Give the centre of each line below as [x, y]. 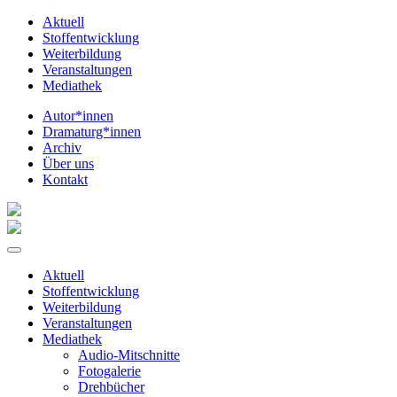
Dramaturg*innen [92, 132]
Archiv [62, 148]
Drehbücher [111, 387]
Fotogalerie [109, 371]
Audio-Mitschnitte [129, 355]
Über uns [68, 163]
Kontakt [65, 179]
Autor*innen [78, 116]
